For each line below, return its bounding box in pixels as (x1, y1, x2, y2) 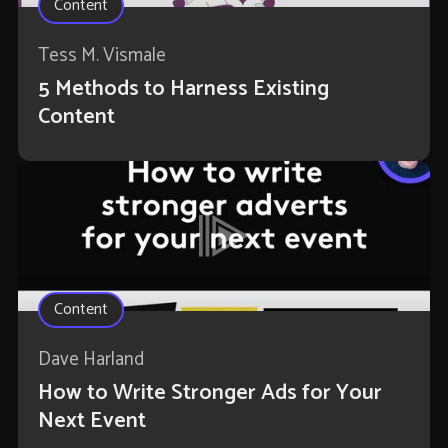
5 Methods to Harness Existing (37, 71, 329, 108)
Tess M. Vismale (37, 40, 166, 72)
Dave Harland (37, 344, 144, 376)
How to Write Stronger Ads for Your (37, 375, 382, 412)
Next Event (37, 403, 146, 440)
